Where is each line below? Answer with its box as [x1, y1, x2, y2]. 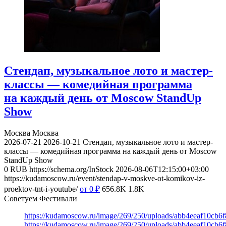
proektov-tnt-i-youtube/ [4, 185, 78, 194]
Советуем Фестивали [4, 194, 77, 203]
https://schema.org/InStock [29, 165, 114, 174]
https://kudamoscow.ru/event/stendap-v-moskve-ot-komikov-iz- [4, 174, 205, 183]
